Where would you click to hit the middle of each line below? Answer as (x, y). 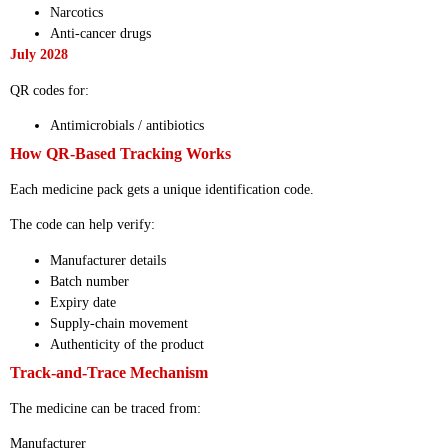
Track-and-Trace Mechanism (109, 372)
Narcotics (76, 13)
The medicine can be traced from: (105, 408)
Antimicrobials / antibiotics (127, 126)
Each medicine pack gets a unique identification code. (162, 190)
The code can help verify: (82, 225)
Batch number (89, 281)
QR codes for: (49, 90)
